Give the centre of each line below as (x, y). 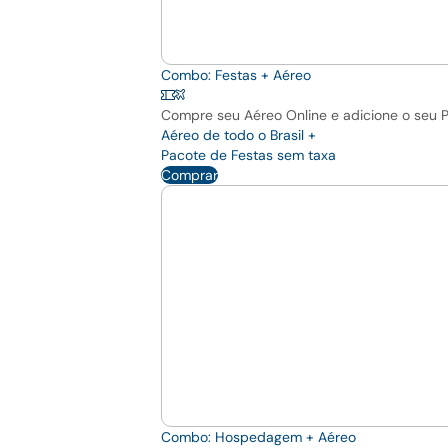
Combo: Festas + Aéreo (236, 75)
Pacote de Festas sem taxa (248, 155)
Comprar (189, 175)
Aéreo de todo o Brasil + (238, 135)
